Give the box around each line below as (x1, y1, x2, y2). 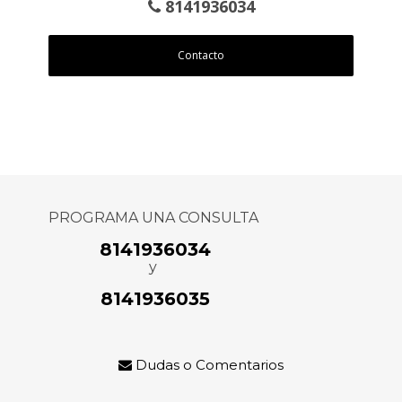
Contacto (178, 48, 224, 64)
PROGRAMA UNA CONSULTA (48, 209, 258, 227)
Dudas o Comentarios (132, 356, 284, 374)
